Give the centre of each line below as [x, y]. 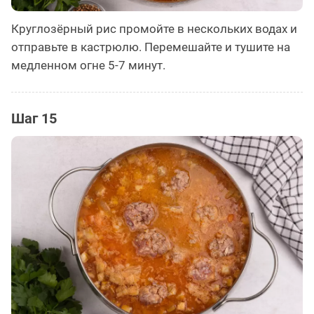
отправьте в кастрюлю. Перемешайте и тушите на [151, 47]
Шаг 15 [34, 119]
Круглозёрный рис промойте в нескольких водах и [154, 29]
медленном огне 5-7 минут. [88, 66]
